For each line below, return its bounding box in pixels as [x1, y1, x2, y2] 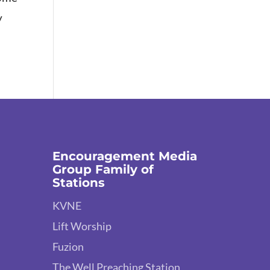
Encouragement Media [52, 148, 198, 163]
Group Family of [52, 162, 154, 177]
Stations [52, 175, 105, 190]
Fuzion [52, 239, 84, 253]
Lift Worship [52, 219, 112, 233]
